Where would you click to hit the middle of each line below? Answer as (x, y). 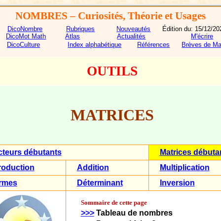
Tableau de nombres (133, 213)
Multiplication (184, 167)
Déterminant (100, 183)
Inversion (177, 183)
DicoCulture (24, 45)
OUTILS (112, 71)
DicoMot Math (26, 36)
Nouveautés (134, 29)
